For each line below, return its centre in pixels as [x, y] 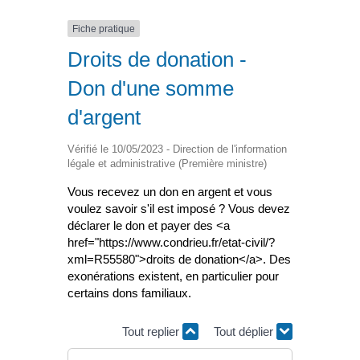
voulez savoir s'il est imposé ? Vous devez [179, 209]
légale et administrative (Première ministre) [167, 164]
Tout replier [152, 331]
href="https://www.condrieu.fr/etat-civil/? [171, 243]
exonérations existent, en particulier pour [173, 276]
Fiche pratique [104, 29]
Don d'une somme [151, 89]
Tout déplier [245, 331]
